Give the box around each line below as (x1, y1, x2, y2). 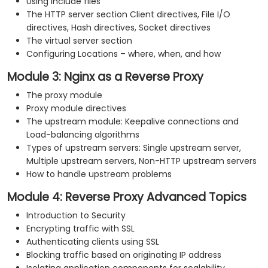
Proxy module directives (26, 102, 126, 115)
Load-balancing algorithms (26, 129, 139, 141)
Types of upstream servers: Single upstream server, (26, 142, 241, 154)
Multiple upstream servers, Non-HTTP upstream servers (26, 155, 257, 167)
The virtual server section (26, 35, 132, 47)
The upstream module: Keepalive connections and (26, 115, 239, 128)
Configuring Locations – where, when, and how (26, 48, 221, 60)
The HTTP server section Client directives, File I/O (26, 8, 230, 21)
